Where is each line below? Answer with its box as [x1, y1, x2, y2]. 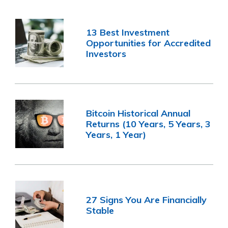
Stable [86, 204, 115, 216]
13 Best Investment [86, 26, 170, 39]
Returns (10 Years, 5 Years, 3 [86, 118, 211, 130]
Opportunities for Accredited [86, 37, 211, 49]
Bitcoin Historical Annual [86, 107, 191, 120]
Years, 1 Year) [86, 129, 147, 141]
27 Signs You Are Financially [86, 193, 207, 206]
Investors [86, 48, 127, 60]
